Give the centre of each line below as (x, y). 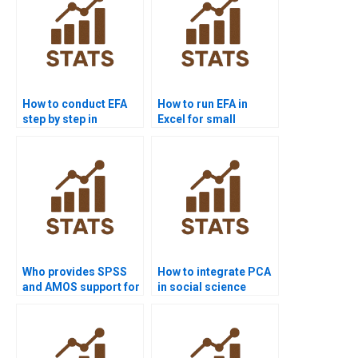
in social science (202, 287)
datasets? (184, 135)
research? (185, 302)
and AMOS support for (81, 287)
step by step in (60, 119)
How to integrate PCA (214, 272)
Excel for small (197, 119)
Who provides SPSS (75, 272)
